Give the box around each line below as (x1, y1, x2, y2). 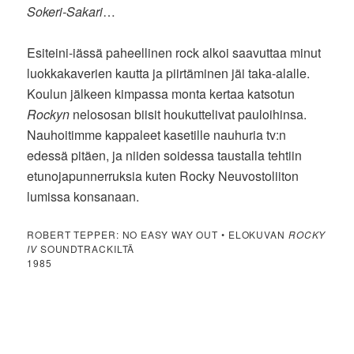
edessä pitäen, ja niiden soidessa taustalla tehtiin (27, 145, 303, 164)
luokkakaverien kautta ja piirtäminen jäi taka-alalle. (27, 63, 311, 82)
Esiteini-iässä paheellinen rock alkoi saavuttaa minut (27, 43, 322, 62)
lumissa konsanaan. (27, 186, 140, 205)
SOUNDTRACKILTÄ (36, 241, 135, 255)
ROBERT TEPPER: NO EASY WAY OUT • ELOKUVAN (27, 227, 288, 241)
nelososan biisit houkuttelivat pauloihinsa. (70, 104, 307, 123)
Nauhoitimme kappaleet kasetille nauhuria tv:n (27, 125, 287, 144)
